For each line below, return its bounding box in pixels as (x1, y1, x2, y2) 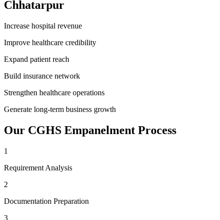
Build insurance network (4, 71, 80, 80)
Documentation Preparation (4, 196, 89, 205)
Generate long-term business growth (4, 105, 116, 113)
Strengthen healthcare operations (4, 88, 105, 97)
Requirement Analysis (4, 163, 72, 172)
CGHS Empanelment (28, 123, 135, 137)
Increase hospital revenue (4, 21, 82, 30)
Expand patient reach (4, 55, 69, 63)
